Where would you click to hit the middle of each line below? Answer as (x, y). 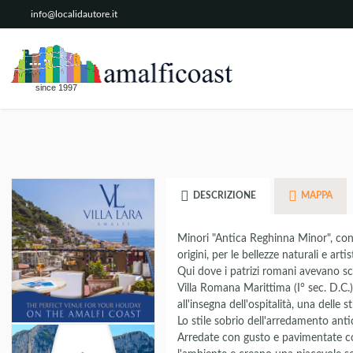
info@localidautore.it (74, 14)
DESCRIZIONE (224, 196)
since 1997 (56, 87)
